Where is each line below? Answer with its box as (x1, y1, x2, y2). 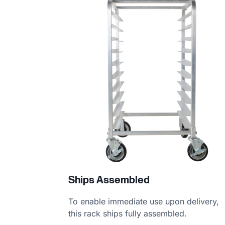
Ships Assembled (68, 174, 150, 187)
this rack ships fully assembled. (68, 208, 187, 219)
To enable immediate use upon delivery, (68, 196, 219, 207)
